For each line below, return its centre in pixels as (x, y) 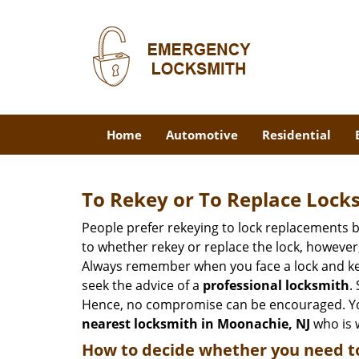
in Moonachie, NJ (256, 324)
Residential (296, 135)
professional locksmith (276, 285)
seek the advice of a (142, 285)
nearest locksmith (140, 324)
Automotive (202, 135)
